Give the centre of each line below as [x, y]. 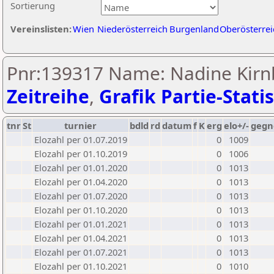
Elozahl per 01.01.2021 [81, 224]
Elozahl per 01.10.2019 [81, 154]
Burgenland [194, 29]
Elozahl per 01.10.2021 [81, 266]
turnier [80, 125]
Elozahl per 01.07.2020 [81, 196]
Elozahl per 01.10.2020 [81, 210]
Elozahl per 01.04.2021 [81, 238]
